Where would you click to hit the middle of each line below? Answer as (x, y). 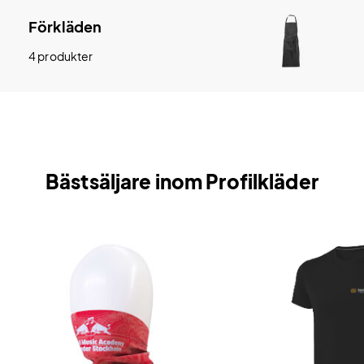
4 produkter (61, 56)
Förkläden (65, 26)
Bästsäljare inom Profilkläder (182, 181)
